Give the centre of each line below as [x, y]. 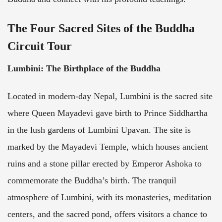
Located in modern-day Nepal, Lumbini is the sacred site [110, 96]
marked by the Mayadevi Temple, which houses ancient [108, 147]
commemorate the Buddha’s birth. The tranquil [92, 181]
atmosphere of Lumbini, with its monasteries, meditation [110, 197]
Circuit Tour [40, 46]
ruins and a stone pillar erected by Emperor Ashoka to [105, 164]
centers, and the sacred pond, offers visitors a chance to [107, 214]
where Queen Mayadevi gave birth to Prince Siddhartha [108, 113]
